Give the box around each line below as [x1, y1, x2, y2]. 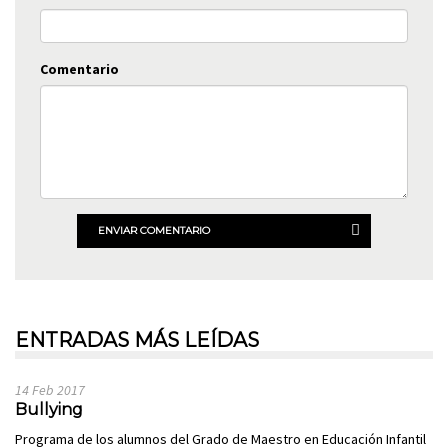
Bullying [15, 400, 83, 420]
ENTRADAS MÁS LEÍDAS [15, 328, 259, 353]
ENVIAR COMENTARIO [97, 223, 210, 237]
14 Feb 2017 [15, 381, 85, 400]
